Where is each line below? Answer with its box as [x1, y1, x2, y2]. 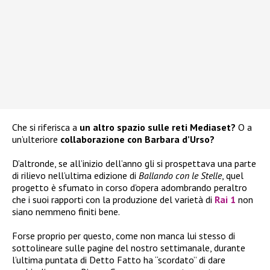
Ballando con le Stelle [139, 169, 222, 182]
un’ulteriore [12, 133, 60, 146]
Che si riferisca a [12, 121, 80, 134]
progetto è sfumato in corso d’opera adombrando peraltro [12, 181, 247, 194]
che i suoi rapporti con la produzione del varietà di [12, 193, 215, 206]
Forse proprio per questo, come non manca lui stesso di [12, 230, 235, 242]
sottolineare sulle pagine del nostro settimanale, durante [12, 242, 245, 254]
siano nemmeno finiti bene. [12, 206, 120, 218]
